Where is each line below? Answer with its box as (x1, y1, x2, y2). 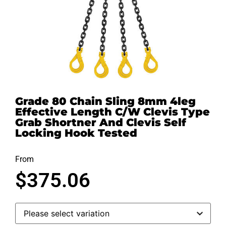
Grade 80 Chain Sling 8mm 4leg (15, 94, 196, 107)
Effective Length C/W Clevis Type (15, 105, 210, 118)
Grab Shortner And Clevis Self (15, 116, 186, 129)
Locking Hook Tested (15, 126, 137, 139)
